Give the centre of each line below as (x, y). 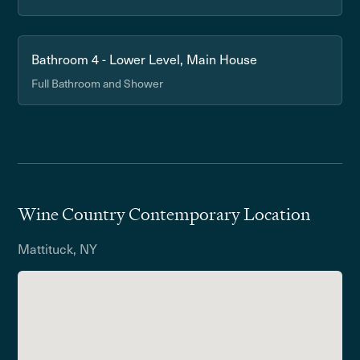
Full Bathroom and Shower (98, 83)
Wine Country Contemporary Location (164, 214)
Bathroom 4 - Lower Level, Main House (145, 59)
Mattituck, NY (58, 248)
